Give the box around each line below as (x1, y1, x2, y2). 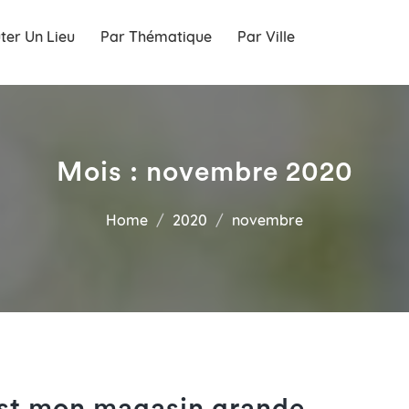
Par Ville (237, 27, 295, 46)
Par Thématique (100, 27, 212, 46)
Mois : (56, 159, 146, 186)
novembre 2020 (145, 159, 353, 186)
